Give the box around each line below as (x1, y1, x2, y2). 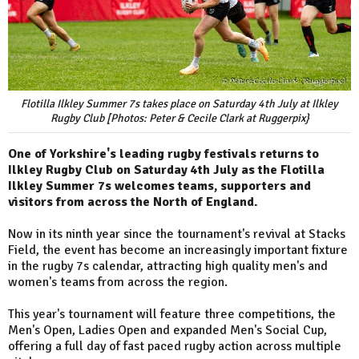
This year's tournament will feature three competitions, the (8, 306, 336, 323)
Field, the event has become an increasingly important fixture (8, 242, 348, 259)
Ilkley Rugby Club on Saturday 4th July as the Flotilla (8, 162, 325, 179)
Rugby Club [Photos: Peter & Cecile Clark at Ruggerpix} (50, 111, 309, 126)
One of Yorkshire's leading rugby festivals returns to (8, 146, 319, 163)
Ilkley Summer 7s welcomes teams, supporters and (8, 178, 311, 195)
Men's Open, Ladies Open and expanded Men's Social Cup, (8, 322, 327, 339)
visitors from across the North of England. (8, 194, 258, 211)
